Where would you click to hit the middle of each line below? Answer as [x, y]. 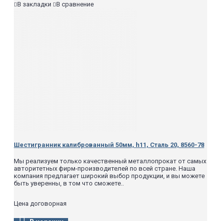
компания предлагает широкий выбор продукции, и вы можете [109, 176]
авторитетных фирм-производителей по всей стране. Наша [105, 168]
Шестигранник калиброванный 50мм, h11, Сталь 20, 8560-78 [109, 145]
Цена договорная [40, 203]
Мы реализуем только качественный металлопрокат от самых [110, 161]
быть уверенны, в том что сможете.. [69, 183]
